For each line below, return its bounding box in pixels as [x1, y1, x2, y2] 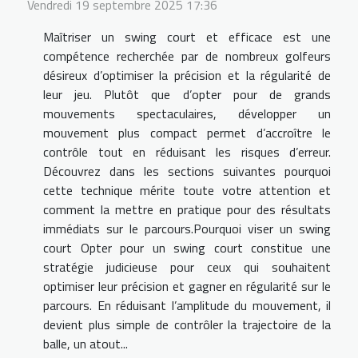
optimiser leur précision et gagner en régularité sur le [43, 276, 331, 296]
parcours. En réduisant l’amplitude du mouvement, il [43, 296, 331, 316]
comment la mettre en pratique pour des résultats [43, 200, 331, 220]
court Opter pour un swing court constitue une [43, 238, 331, 258]
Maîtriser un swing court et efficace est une [43, 27, 331, 47]
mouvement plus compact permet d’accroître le [43, 123, 331, 143]
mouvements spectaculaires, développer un [43, 104, 331, 124]
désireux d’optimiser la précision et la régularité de [43, 66, 331, 86]
